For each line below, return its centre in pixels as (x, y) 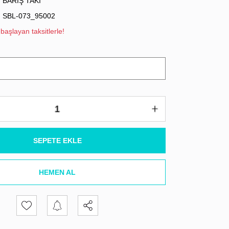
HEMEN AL (57, 172)
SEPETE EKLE (57, 140)
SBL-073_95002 (29, 16)
